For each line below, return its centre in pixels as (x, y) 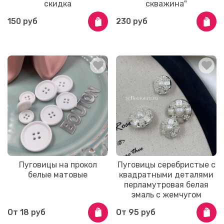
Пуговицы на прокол (58, 165)
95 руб (142, 212)
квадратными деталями (166, 175)
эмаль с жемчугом (166, 195)
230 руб (132, 21)
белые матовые (58, 175)
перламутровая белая (166, 185)
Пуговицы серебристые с (166, 165)
